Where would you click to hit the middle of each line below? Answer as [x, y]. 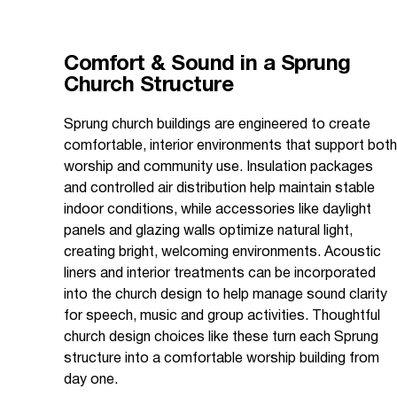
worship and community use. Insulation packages [218, 168]
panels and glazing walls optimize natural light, [208, 232]
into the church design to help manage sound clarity [226, 296]
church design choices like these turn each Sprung [221, 338]
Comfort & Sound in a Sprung [207, 65]
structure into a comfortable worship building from [222, 359]
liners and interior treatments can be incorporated [220, 274]
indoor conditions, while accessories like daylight [218, 210]
